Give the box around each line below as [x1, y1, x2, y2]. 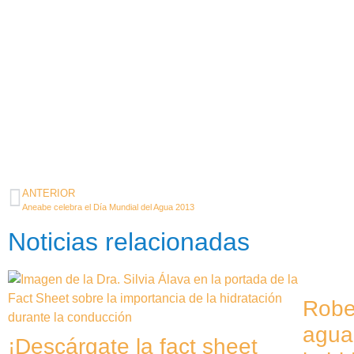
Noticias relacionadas [8, 227, 250, 256]
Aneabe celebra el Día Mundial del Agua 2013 [22, 201, 194, 212]
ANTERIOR [22, 186, 75, 199]
